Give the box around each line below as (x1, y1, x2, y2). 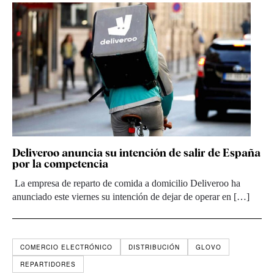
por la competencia (12, 157, 108, 170)
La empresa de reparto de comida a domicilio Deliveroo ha (12, 177, 240, 188)
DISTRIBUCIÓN (128, 242, 180, 251)
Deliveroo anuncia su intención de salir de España (12, 146, 261, 159)
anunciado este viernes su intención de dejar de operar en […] (12, 191, 250, 202)
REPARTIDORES (20, 259, 76, 268)
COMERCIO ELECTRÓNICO (20, 242, 113, 251)
